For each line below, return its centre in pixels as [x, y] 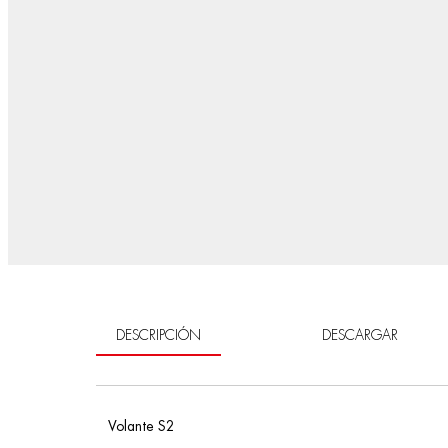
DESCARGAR [360, 334]
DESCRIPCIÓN [158, 334]
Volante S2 [141, 425]
